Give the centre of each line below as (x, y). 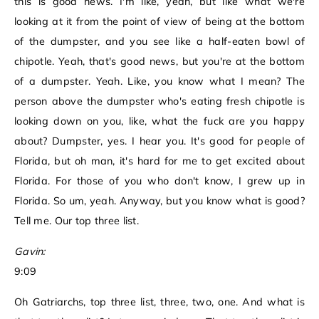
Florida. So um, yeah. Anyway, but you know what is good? (159, 201)
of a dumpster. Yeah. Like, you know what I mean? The (159, 82)
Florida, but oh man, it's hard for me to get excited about (159, 161)
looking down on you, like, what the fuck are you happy (159, 121)
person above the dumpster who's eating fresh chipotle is (159, 101)
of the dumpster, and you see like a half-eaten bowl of (159, 42)
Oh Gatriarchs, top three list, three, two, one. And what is (159, 302)
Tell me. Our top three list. (77, 221)
